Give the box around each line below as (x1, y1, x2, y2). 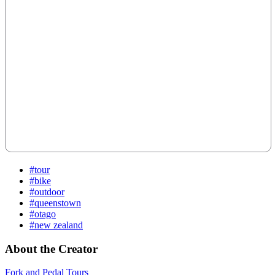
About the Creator (5, 242, 98, 255)
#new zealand (29, 219, 83, 230)
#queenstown (29, 197, 81, 208)
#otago (29, 208, 56, 219)
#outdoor (29, 186, 64, 197)
